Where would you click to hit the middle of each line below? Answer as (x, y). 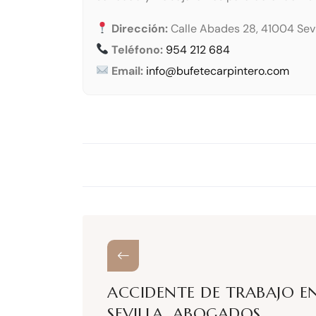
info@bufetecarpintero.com (218, 71)
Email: (128, 71)
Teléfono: (138, 49)
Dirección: (140, 28)
